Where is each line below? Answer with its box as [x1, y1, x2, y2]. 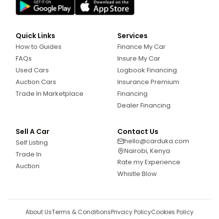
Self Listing [16, 137, 48, 147]
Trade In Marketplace [16, 88, 84, 98]
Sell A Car [16, 126, 49, 136]
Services [117, 30, 148, 41]
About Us [25, 207, 52, 216]
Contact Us [117, 126, 158, 136]
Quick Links [16, 30, 55, 41]
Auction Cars [16, 77, 56, 87]
